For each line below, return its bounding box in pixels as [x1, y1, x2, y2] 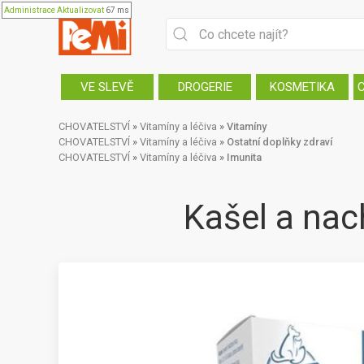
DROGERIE [177, 80, 232, 94]
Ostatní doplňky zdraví [227, 136, 332, 148]
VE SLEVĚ [80, 80, 134, 94]
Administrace [4, 6, 55, 15]
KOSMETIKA [270, 80, 335, 94]
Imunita [227, 151, 262, 163]
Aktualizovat [57, 6, 104, 15]
